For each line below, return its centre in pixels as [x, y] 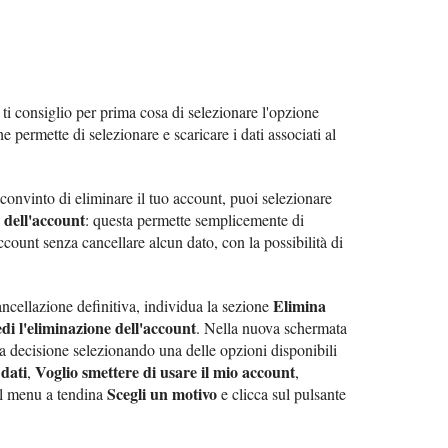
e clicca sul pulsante [281, 393]
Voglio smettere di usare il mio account [165, 371]
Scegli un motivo [162, 393]
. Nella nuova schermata [271, 327]
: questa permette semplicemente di [194, 219]
